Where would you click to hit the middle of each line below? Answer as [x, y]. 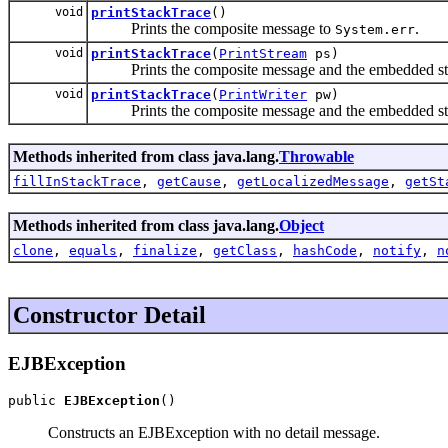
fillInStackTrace [77, 181]
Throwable [316, 156]
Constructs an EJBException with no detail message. [214, 433]
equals [93, 250]
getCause [189, 181]
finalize [165, 250]
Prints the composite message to [213, 28]
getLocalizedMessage [313, 181]
